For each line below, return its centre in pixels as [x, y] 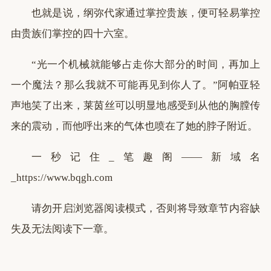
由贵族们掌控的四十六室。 [73, 34]
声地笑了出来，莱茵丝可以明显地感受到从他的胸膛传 [135, 106]
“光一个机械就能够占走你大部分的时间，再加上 [146, 64]
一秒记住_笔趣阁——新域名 [146, 157]
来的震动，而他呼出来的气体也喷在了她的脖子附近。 [134, 126]
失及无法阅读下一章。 [62, 229]
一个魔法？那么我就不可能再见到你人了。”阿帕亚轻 [135, 85]
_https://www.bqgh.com [62, 178]
